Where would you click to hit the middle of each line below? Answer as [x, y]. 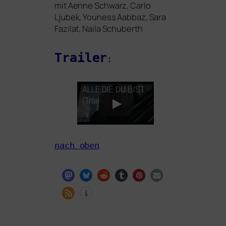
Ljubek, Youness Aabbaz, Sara [110, 17]
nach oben [77, 146]
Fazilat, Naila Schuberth [99, 28]
